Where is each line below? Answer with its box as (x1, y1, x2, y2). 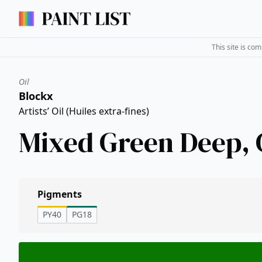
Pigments (37, 188, 82, 201)
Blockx (19, 89, 53, 103)
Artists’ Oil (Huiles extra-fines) (19, 105, 149, 118)
